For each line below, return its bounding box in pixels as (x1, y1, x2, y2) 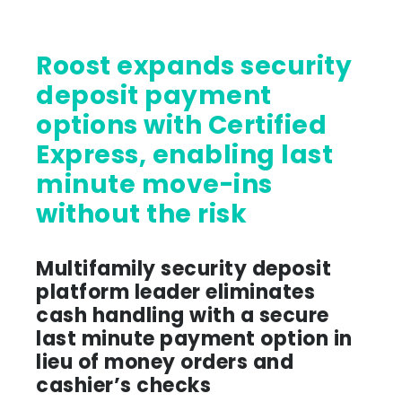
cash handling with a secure (36, 301, 329, 329)
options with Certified (36, 108, 327, 143)
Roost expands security (36, 48, 53, 83)
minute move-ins (36, 167, 273, 202)
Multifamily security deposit (36, 255, 55, 283)
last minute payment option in (36, 325, 353, 353)
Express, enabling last (36, 137, 333, 172)
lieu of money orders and (36, 348, 293, 376)
